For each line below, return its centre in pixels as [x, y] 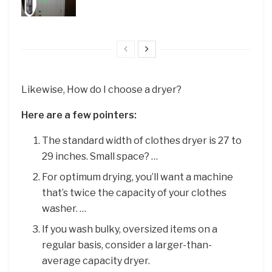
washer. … [64, 209]
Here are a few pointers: [79, 115]
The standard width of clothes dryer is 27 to [142, 141]
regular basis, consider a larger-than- [127, 245]
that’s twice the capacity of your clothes [134, 193]
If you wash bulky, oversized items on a [130, 229]
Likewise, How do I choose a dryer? [101, 90]
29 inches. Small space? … [100, 157]
